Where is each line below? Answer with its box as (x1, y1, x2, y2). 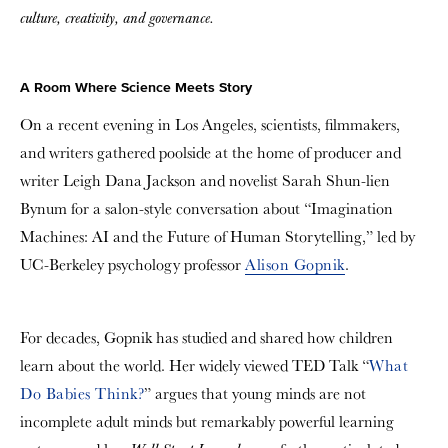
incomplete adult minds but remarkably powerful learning (20, 411, 394, 432)
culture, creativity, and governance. (20, 9, 214, 28)
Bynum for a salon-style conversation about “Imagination (20, 198, 393, 219)
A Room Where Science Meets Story (20, 81, 252, 95)
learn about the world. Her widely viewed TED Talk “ (20, 355, 369, 376)
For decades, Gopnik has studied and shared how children (20, 327, 393, 348)
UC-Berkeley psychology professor (20, 254, 245, 275)
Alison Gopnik (245, 254, 345, 275)
